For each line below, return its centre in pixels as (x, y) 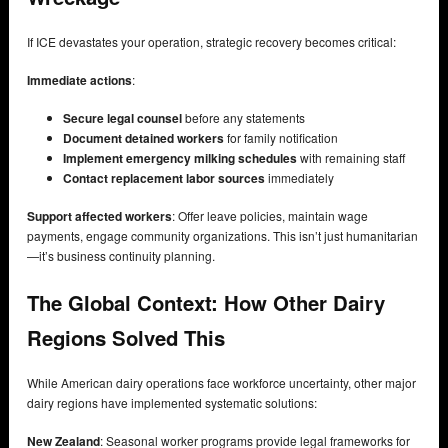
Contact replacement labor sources (164, 178)
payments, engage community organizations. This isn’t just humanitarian (222, 236)
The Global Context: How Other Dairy (206, 302)
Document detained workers (143, 138)
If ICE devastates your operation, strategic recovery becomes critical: (211, 42)
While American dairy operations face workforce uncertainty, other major (221, 383)
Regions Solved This (126, 337)
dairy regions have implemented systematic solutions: (172, 403)
